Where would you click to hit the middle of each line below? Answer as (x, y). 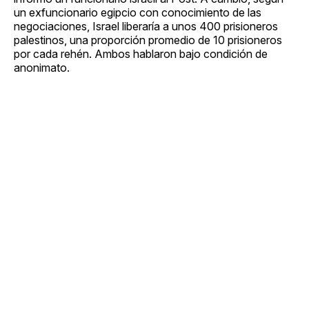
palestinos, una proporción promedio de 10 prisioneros (148, 40)
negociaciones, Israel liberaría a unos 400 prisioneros (146, 26)
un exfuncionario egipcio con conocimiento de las (138, 12)
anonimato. (42, 67)
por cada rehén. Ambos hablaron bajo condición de (141, 53)
